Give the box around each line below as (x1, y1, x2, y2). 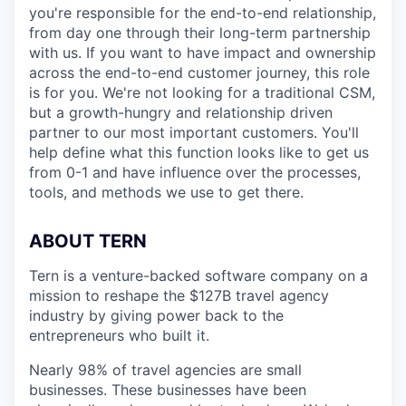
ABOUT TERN (29, 230, 147, 252)
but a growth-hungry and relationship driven (29, 103, 333, 121)
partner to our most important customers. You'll (29, 123, 359, 141)
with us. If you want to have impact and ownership (29, 43, 376, 62)
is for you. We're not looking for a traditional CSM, (29, 83, 375, 101)
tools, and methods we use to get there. (29, 183, 304, 201)
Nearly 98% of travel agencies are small (29, 361, 302, 379)
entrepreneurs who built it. (29, 326, 209, 344)
